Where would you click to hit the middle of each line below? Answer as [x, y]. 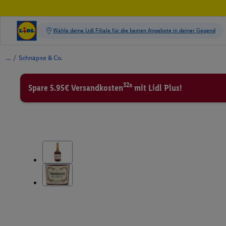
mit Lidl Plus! [157, 88]
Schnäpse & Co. [41, 58]
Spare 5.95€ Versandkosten [76, 88]
